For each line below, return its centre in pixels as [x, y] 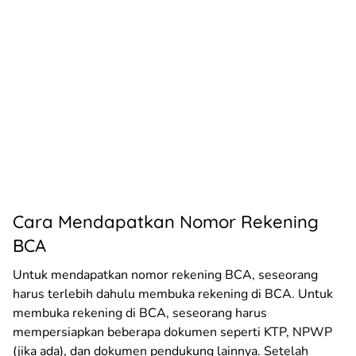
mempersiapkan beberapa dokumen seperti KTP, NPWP [172, 332]
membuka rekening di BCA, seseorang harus [140, 313]
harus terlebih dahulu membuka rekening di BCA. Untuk [173, 294]
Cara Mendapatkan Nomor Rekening [166, 221]
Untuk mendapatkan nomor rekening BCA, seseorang [165, 275]
